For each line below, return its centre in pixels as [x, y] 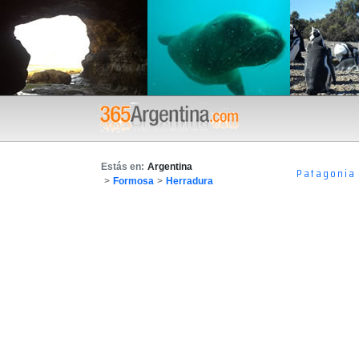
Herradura [190, 181]
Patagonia [327, 173]
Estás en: [123, 166]
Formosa [133, 181]
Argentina [170, 166]
